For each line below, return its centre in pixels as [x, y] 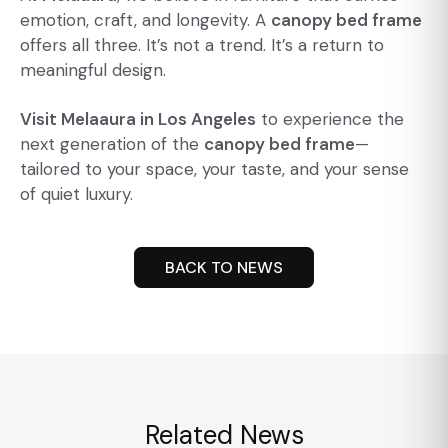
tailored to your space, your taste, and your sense [214, 169]
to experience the [330, 119]
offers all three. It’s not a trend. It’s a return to [202, 45]
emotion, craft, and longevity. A [145, 20]
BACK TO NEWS [224, 268]
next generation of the [112, 144]
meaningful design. [93, 70]
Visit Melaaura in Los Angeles [138, 119]
